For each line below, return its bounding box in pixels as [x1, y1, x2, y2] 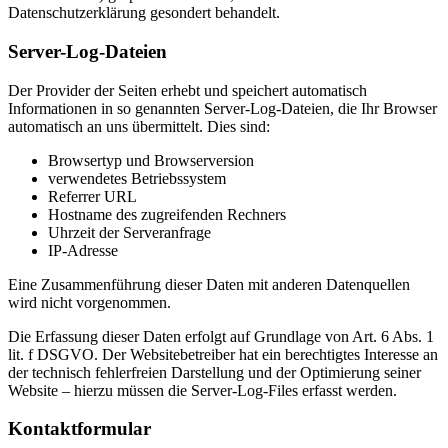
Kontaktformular [8, 418, 151, 440]
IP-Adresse [48, 241, 118, 259]
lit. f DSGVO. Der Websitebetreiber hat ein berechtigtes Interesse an [8, 345, 438, 363]
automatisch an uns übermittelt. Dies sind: [8, 117, 270, 135]
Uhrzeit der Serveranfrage [48, 223, 211, 241]
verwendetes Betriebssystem [48, 169, 226, 187]
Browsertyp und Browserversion [48, 151, 254, 169]
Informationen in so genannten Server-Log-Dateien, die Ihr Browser [8, 99, 437, 117]
